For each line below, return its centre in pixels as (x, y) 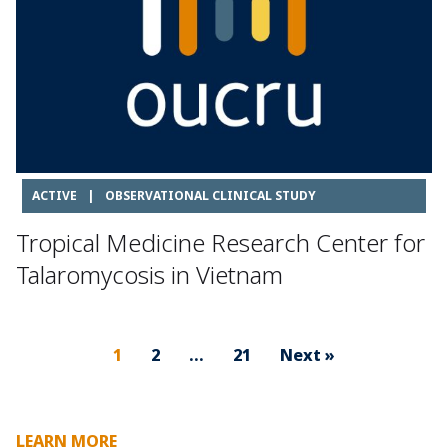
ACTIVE (54, 196)
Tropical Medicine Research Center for (220, 243)
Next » (307, 355)
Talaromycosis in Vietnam (149, 275)
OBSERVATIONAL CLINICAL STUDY (210, 196)
